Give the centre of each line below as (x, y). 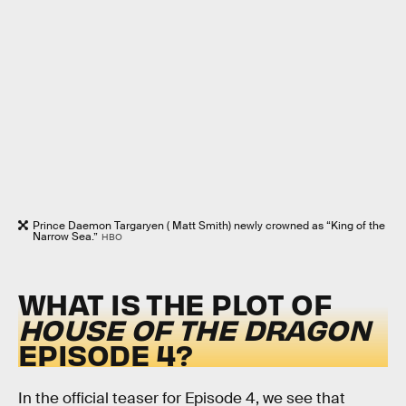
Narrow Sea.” (65, 236)
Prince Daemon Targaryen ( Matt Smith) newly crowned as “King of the (209, 225)
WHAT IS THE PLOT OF (175, 303)
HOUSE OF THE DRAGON (194, 328)
